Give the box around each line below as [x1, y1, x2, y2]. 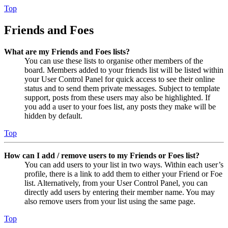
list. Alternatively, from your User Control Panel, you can [24, 178, 208, 187]
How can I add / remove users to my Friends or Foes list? [4, 151, 199, 160]
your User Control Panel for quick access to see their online [24, 74, 215, 83]
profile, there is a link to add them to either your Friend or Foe [24, 169, 222, 178]
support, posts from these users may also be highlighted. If [24, 93, 210, 102]
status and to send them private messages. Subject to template [24, 83, 220, 93]
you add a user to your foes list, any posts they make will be [24, 102, 216, 111]
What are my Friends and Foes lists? [4, 47, 130, 56]
